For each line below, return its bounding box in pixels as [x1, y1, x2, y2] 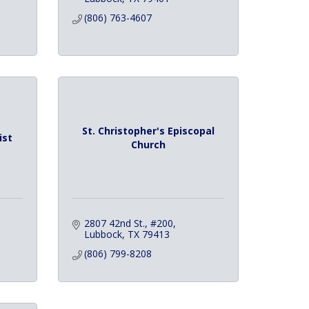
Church [130, 137, 166, 151]
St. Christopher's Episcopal [81, 123, 215, 137]
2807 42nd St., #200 [84, 217, 173, 230]
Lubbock [84, 228, 122, 241]
